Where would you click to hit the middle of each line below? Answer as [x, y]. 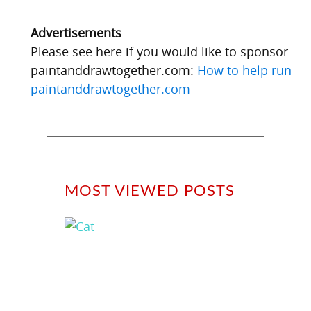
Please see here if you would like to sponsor [159, 51]
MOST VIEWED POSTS [149, 191]
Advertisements [76, 32]
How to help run [244, 70]
